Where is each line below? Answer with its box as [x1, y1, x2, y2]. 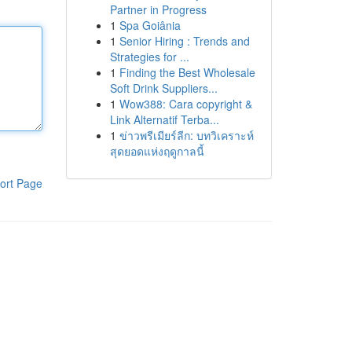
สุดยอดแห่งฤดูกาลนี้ [109, 143, 204, 159]
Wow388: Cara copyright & [119, 96, 252, 112]
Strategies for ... [109, 49, 189, 64]
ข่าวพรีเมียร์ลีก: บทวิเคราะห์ [119, 127, 254, 143]
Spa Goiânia [119, 17, 181, 33]
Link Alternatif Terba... [109, 112, 219, 127]
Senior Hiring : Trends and [119, 33, 250, 49]
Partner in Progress [109, 2, 207, 17]
